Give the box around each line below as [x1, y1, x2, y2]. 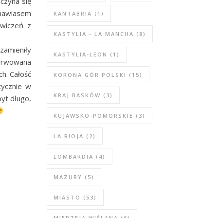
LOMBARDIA [54, 153, 93, 160]
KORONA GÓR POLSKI [54, 71, 127, 78]
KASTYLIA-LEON [54, 51, 108, 58]
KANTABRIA [54, 10, 92, 17]
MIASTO [54, 194, 81, 201]
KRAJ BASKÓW [54, 91, 101, 99]
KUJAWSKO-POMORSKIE [54, 112, 133, 119]
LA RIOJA [54, 132, 84, 140]
